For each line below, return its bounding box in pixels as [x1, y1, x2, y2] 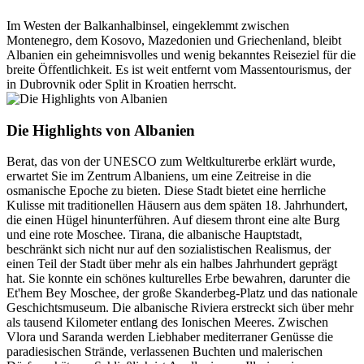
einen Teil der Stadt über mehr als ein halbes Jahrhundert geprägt [6, 257, 337, 271]
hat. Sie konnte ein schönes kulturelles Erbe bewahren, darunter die [6, 271, 350, 286]
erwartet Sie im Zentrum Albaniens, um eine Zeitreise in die [6, 169, 311, 184]
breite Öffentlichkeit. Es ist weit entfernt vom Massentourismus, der [6, 62, 351, 76]
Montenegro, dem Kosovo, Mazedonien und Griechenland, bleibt [6, 32, 341, 47]
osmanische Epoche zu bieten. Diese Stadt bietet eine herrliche [6, 184, 326, 198]
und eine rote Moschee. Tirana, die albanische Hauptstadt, [6, 227, 302, 242]
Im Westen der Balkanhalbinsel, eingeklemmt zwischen [6, 18, 289, 32]
